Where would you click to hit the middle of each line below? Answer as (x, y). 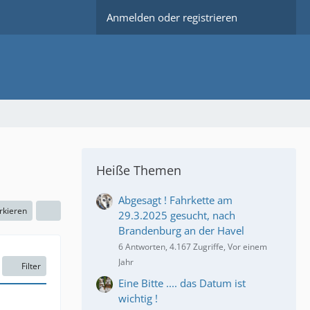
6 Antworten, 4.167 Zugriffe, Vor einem (193, 246)
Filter (31, 266)
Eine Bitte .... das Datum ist (182, 283)
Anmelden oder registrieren (172, 17)
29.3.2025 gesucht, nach (177, 215)
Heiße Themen (139, 170)
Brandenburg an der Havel (181, 230)
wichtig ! (138, 298)
